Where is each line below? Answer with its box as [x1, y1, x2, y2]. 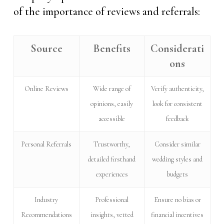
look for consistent [152, 99, 202, 108]
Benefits [93, 41, 130, 55]
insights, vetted [90, 210, 133, 219]
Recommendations [20, 210, 72, 219]
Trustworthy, [93, 139, 130, 148]
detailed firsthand [88, 154, 136, 163]
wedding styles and [152, 154, 203, 163]
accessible [98, 114, 125, 123]
